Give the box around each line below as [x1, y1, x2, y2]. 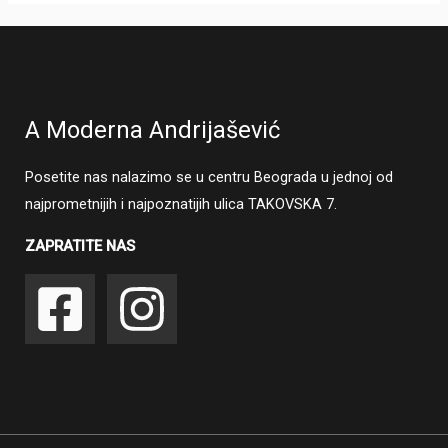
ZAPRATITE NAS [25, 236, 135, 255]
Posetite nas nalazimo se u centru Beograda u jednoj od [25, 168, 393, 187]
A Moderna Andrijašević [25, 115, 280, 144]
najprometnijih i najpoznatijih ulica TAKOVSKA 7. [25, 195, 337, 214]
